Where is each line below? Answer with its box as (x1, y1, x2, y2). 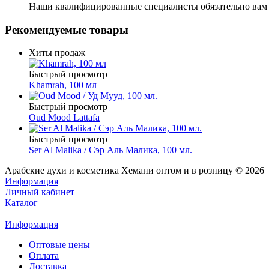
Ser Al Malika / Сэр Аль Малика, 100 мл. (29, 145, 192, 156)
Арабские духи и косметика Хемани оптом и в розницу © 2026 (5, 165, 264, 176)
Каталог (5, 198, 38, 208)
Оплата (29, 250, 59, 261)
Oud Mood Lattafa (29, 112, 100, 123)
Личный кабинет (5, 187, 74, 198)
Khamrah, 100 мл (29, 80, 97, 91)
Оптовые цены (29, 240, 90, 250)
